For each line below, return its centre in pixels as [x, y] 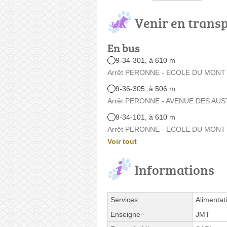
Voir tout [122, 141]
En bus [124, 48]
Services [124, 199]
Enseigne [125, 214]
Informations [175, 169]
